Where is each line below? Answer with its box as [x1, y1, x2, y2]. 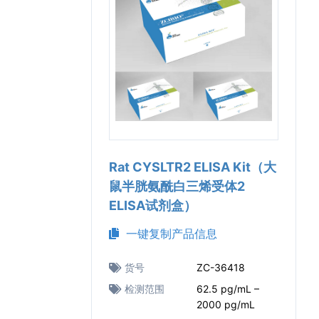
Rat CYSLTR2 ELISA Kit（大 [109, 159, 276, 174]
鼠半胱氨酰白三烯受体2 [109, 179, 245, 194]
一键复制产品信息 [119, 226, 217, 241]
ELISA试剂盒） [109, 198, 197, 213]
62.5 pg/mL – [197, 283, 259, 295]
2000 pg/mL [197, 298, 255, 310]
